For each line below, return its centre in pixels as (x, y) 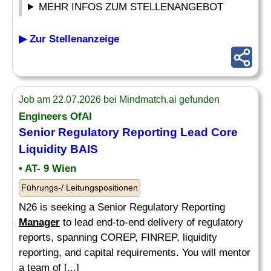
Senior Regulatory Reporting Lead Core (128, 132)
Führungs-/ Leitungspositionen (80, 188)
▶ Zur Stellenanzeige (69, 39)
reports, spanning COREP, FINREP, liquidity (118, 237)
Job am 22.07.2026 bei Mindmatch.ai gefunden (119, 100)
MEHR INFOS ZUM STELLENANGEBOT (131, 7)
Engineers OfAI (55, 116)
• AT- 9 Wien (47, 168)
